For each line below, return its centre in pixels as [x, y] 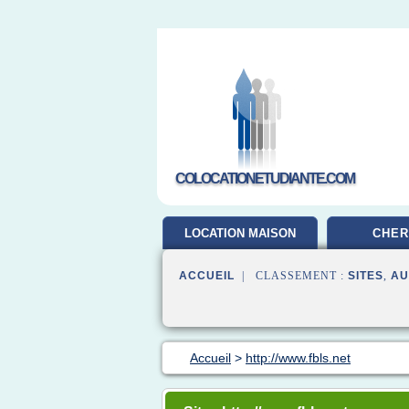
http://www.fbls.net [298, 358]
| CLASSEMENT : [291, 276]
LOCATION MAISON [240, 233]
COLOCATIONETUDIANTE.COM [265, 178]
